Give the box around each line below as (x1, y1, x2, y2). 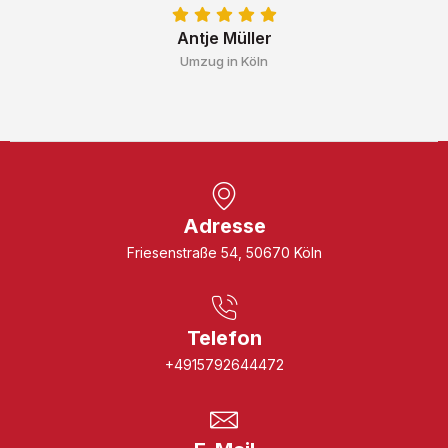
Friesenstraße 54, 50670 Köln (126, 243, 322, 261)
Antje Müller (176, 27, 272, 48)
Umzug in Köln (180, 52, 268, 69)
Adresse (182, 213, 266, 238)
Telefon (186, 325, 262, 350)
